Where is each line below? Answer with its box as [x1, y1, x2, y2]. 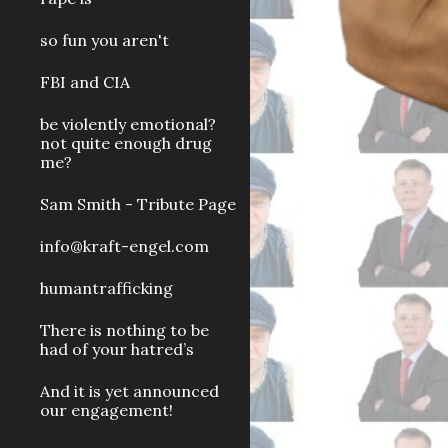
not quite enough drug [40, 133, 212, 153]
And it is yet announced [40, 381, 219, 401]
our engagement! [40, 400, 173, 420]
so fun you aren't [40, 30, 169, 50]
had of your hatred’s [40, 339, 194, 359]
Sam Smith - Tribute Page [40, 194, 236, 214]
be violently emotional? [40, 114, 216, 134]
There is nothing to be [40, 320, 209, 340]
